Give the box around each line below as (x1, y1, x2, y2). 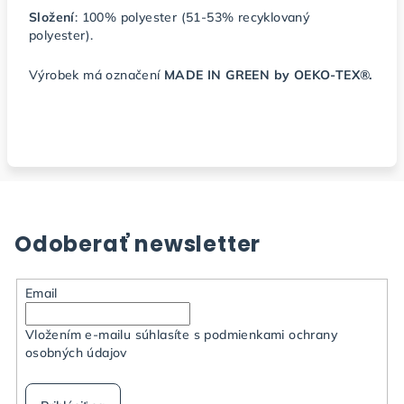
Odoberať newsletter (14, 229, 262, 259)
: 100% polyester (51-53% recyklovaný (74, 9, 310, 25)
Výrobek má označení (29, 67, 161, 83)
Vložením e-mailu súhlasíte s (24, 326, 205, 343)
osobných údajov (24, 344, 127, 361)
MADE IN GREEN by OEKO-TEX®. (164, 67, 372, 83)
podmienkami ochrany (204, 326, 337, 343)
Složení (29, 9, 75, 25)
